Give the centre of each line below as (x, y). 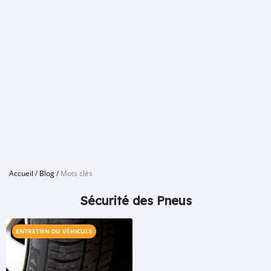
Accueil (21, 173)
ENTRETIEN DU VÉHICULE (54, 231)
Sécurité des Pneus (135, 201)
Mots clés (77, 173)
